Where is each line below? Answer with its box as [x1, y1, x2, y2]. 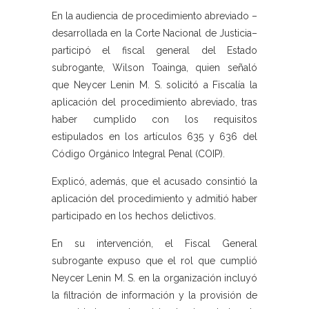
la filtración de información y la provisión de [52, 290, 257, 301]
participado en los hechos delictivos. [52, 210, 216, 222]
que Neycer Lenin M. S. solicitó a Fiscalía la [52, 79, 257, 91]
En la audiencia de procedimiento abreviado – [52, 10, 257, 22]
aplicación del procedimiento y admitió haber [52, 193, 257, 205]
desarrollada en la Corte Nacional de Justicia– [52, 28, 257, 39]
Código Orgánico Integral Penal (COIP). [52, 148, 225, 160]
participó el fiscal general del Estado [52, 45, 257, 57]
